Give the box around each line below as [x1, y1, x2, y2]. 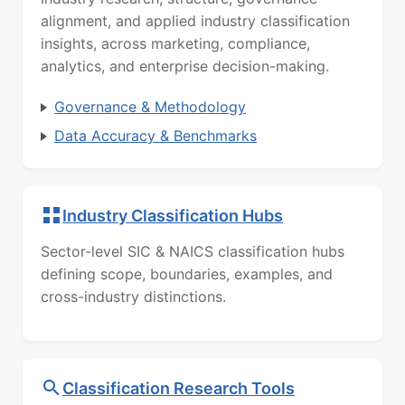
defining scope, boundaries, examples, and [41, 265, 333, 284]
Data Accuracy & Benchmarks [54, 127, 257, 146]
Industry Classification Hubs [62, 205, 283, 225]
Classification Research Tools [62, 378, 295, 398]
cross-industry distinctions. [41, 287, 226, 306]
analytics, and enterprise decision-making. [41, 57, 329, 76]
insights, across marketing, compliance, [41, 34, 310, 53]
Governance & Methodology [54, 98, 246, 117]
